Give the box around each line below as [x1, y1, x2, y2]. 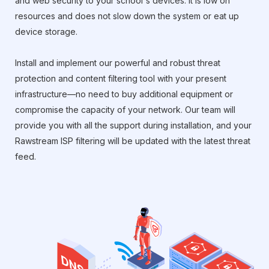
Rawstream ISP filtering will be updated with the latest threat [15, 136, 250, 147]
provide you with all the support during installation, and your [15, 120, 252, 131]
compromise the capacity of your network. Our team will [15, 104, 235, 115]
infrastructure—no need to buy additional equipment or [15, 89, 233, 100]
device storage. [15, 26, 77, 37]
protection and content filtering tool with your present [15, 73, 226, 84]
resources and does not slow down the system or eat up [15, 11, 239, 22]
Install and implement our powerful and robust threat [15, 58, 220, 68]
